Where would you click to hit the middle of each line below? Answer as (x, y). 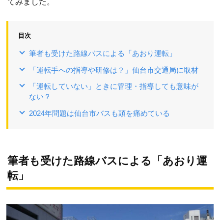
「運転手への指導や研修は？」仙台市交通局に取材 (114, 70)
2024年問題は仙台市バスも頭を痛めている (99, 113)
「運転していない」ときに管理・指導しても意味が (114, 86)
